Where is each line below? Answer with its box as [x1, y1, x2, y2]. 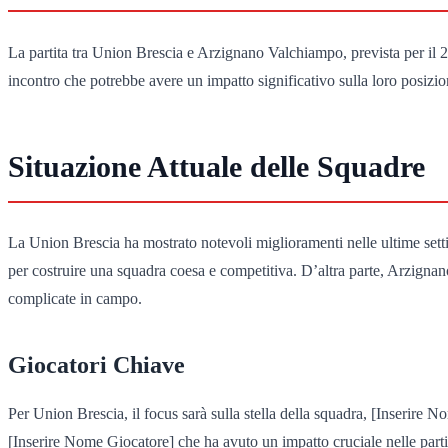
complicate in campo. [8, 290, 142, 308]
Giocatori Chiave [8, 352, 185, 379]
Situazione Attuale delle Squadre [8, 150, 425, 184]
